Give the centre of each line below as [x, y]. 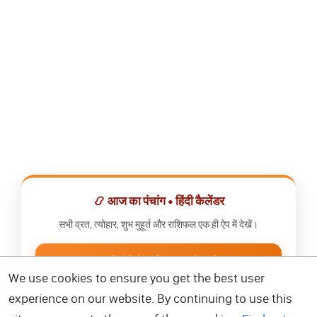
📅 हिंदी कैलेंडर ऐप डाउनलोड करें [158, 261]
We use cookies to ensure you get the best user [137, 278]
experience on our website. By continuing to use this [150, 299]
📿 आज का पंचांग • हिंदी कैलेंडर [158, 201]
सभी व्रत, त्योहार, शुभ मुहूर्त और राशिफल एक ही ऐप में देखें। [158, 224]
